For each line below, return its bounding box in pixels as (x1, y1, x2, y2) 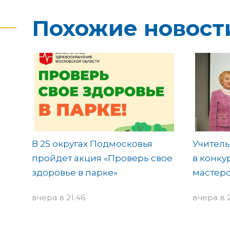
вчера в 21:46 (32, 192, 85, 202)
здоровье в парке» (32, 167, 118, 178)
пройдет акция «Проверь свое (32, 152, 172, 163)
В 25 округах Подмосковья (32, 138, 152, 149)
